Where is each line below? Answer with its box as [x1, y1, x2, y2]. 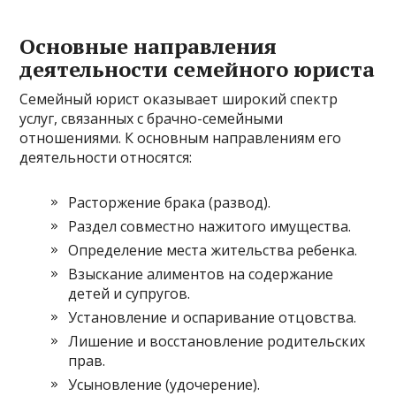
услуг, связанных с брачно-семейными [19, 108, 284, 128]
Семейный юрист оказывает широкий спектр [19, 88, 339, 109]
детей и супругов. [68, 283, 191, 303]
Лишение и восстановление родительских [68, 331, 366, 351]
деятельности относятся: [19, 147, 193, 167]
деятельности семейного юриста [19, 54, 376, 83]
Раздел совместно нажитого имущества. [68, 216, 352, 236]
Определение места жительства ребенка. [68, 240, 358, 260]
